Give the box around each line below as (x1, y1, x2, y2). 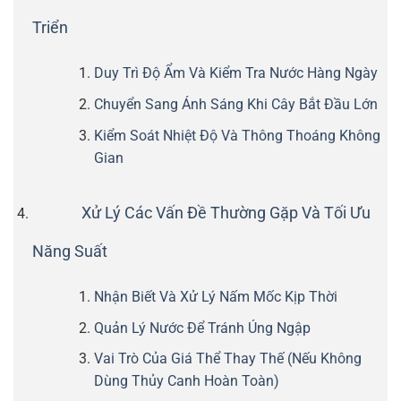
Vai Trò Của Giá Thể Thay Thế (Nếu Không (93, 350, 362, 368)
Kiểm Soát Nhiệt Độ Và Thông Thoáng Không (93, 126, 380, 144)
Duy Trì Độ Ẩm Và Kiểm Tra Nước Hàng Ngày (93, 64, 378, 82)
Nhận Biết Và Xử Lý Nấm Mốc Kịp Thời (93, 287, 337, 305)
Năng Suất (31, 242, 107, 260)
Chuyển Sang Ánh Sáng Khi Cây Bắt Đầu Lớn (93, 96, 378, 114)
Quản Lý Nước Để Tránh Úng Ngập (93, 319, 311, 337)
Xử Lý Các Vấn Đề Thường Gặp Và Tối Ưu (81, 204, 371, 223)
